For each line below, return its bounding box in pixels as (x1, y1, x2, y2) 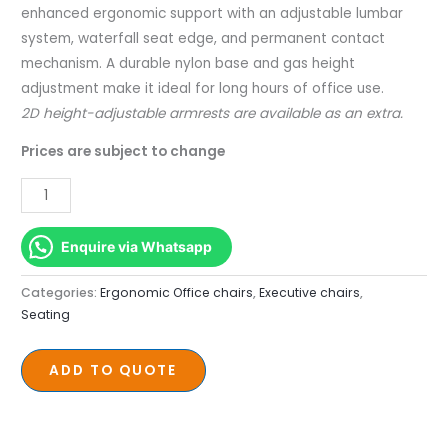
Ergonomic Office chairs (100, 283, 254, 301)
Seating (21, 305, 71, 323)
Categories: (21, 283, 101, 301)
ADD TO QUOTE (49, 361, 178, 381)
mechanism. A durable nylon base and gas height (21, 53, 356, 73)
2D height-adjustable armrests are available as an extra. (21, 103, 404, 123)
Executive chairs (259, 283, 361, 301)
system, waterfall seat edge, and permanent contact (21, 28, 386, 48)
